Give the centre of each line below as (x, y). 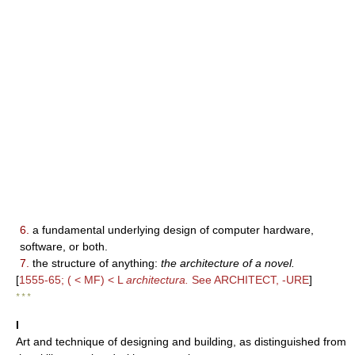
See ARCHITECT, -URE (249, 280)
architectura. (157, 280)
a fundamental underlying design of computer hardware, (172, 230)
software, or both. (64, 246)
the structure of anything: (95, 263)
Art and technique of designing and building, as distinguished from (181, 342)
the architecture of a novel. (228, 263)
